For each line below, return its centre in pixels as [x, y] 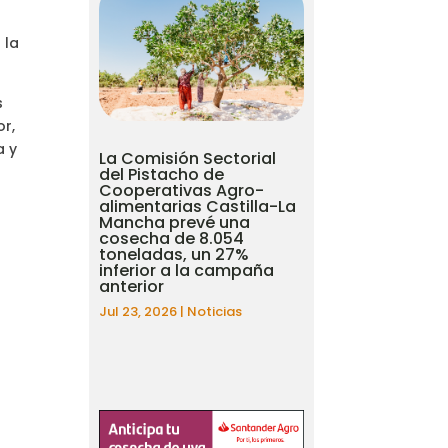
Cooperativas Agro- [182, 190]
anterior [132, 286]
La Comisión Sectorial [188, 158]
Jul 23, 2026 [138, 311]
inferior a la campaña [187, 270]
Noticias [215, 311]
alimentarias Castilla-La [198, 206]
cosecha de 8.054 [172, 238]
